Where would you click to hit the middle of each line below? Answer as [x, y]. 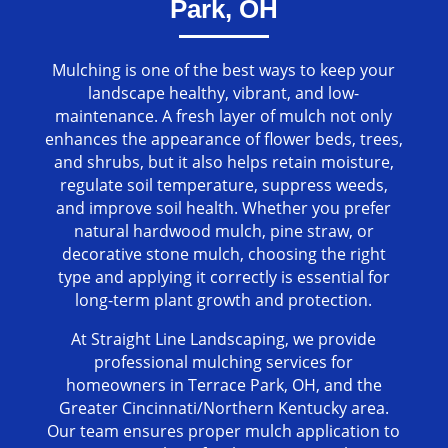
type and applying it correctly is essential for [223, 277]
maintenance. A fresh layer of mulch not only [224, 116]
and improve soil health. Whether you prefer [224, 208]
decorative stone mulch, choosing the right [223, 254]
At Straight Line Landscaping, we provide [224, 339]
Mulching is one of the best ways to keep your [224, 70]
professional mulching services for [224, 362]
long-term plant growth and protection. [224, 300]
